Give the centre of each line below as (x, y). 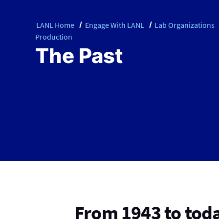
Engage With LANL (114, 25)
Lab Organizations (185, 25)
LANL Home (55, 25)
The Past (79, 55)
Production (54, 36)
